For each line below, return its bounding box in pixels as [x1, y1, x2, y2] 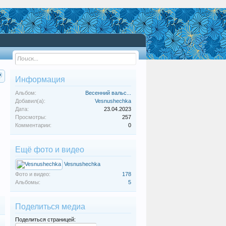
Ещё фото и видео [15, 145, 84, 154]
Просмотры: [15, 114, 46, 120]
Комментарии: [15, 122, 51, 128]
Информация [15, 75, 65, 84]
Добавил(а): [15, 98, 45, 104]
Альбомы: [15, 179, 40, 185]
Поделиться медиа [15, 202, 85, 211]
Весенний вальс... [85, 90, 131, 96]
